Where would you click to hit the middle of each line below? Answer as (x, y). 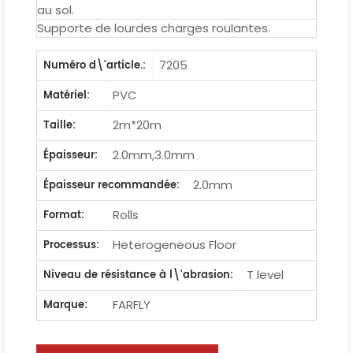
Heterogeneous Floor (175, 244)
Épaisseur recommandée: (111, 185)
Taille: (59, 125)
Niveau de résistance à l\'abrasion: (138, 275)
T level (265, 274)
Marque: (65, 305)
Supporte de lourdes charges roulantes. (153, 28)
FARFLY (132, 304)
